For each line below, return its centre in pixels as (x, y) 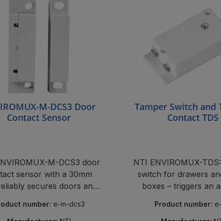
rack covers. (39, 198)
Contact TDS (193, 117)
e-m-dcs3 (69, 204)
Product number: (184, 204)
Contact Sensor (39, 117)
